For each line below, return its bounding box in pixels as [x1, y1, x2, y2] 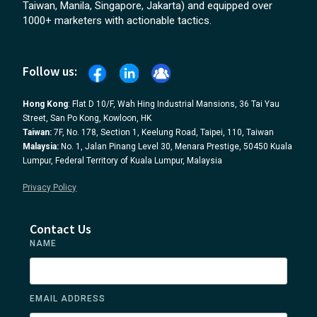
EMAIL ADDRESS [30, 293, 106, 304]
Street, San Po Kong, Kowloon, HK [23, 113, 152, 123]
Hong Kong [23, 98, 69, 109]
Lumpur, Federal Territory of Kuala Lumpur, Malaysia [23, 155, 223, 166]
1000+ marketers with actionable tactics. [23, 14, 212, 28]
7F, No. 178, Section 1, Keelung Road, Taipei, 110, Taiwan [52, 127, 275, 137]
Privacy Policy [23, 182, 77, 192]
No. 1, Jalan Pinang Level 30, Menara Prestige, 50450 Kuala [59, 141, 293, 151]
